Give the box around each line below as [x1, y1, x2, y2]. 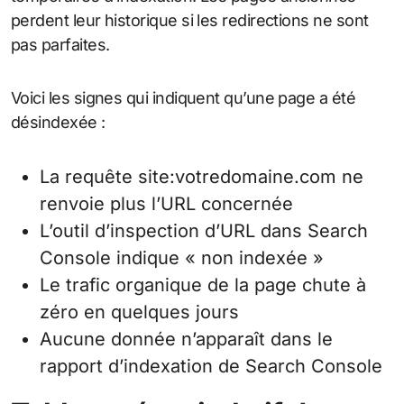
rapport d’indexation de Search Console [40, 355, 382, 378]
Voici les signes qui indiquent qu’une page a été [11, 88, 356, 108]
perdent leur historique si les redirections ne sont [11, 11, 369, 31]
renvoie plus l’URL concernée [40, 193, 293, 216]
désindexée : [11, 113, 106, 133]
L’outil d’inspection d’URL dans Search [40, 220, 368, 243]
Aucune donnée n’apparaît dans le [40, 328, 333, 351]
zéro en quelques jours [40, 301, 239, 324]
